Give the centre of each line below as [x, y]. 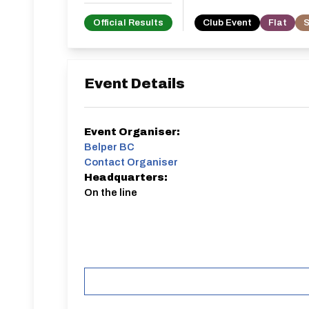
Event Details [134, 83]
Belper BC [109, 147]
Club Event [227, 22]
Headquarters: [126, 177]
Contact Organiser [131, 162]
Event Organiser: [132, 132]
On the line [111, 192]
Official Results [128, 22]
